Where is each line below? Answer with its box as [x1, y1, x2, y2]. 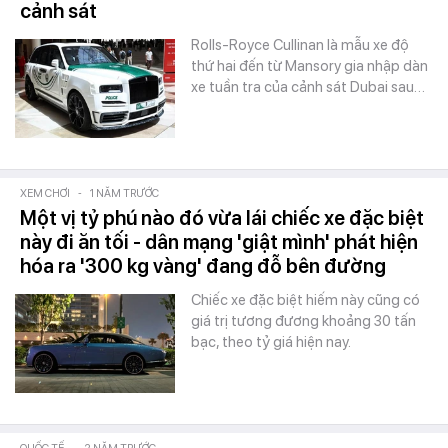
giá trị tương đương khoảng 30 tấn [191, 312, 416, 330]
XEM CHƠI [20, 187, 70, 200]
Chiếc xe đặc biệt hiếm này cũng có [191, 291, 420, 309]
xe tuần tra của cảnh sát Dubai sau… [191, 78, 425, 96]
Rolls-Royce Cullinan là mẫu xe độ [191, 36, 409, 54]
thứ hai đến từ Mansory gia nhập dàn [191, 57, 428, 75]
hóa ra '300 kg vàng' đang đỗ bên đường [20, 254, 386, 278]
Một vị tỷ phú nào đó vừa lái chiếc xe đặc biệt [20, 206, 424, 230]
